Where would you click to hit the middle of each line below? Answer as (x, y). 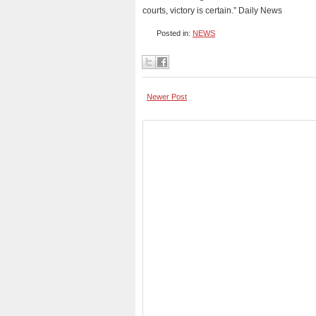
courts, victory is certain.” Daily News (212, 11)
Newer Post (167, 97)
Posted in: (175, 33)
